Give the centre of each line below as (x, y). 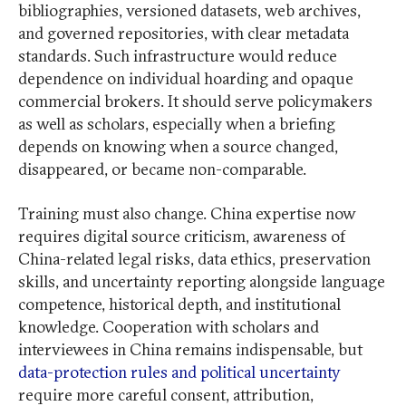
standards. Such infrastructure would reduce (178, 56)
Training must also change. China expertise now (187, 214)
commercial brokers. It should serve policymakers (195, 101)
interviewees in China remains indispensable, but (190, 350)
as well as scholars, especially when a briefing (177, 124)
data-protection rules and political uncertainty (179, 372)
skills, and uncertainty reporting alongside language (202, 282)
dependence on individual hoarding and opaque (186, 79)
